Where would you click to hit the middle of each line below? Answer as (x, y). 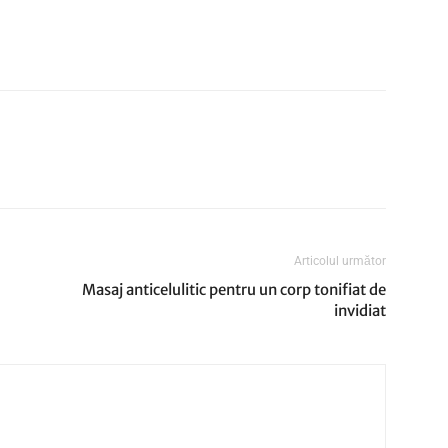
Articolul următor (340, 260)
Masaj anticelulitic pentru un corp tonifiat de (234, 289)
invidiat (360, 310)
